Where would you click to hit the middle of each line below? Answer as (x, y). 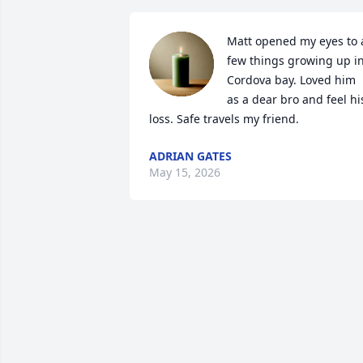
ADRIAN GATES (190, 156)
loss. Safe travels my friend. (224, 119)
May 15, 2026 (185, 172)
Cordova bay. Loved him (291, 80)
